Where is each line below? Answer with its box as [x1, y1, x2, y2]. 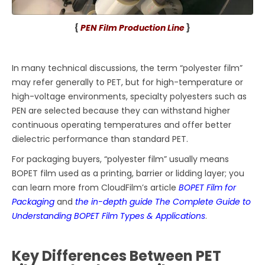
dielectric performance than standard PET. [12, 133, 189, 146]
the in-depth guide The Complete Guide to [75, 196, 251, 208]
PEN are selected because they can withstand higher [12, 105, 231, 117]
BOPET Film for [176, 182, 237, 194]
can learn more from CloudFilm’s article [12, 182, 177, 194]
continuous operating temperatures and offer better [12, 119, 232, 131]
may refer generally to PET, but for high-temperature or [12, 76, 244, 89]
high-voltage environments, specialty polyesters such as [12, 91, 247, 103]
